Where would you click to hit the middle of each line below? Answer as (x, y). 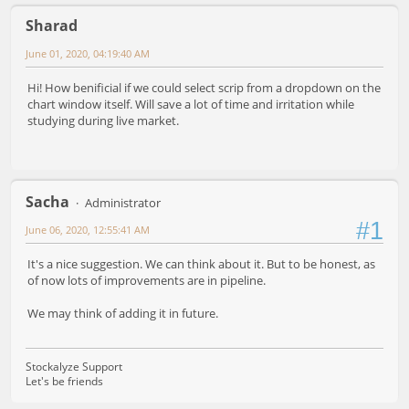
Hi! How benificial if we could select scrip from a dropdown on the (204, 87)
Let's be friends (64, 382)
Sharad (52, 25)
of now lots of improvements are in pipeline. (147, 280)
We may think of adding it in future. (123, 313)
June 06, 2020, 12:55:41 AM (88, 229)
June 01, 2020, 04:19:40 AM (88, 53)
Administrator (122, 202)
